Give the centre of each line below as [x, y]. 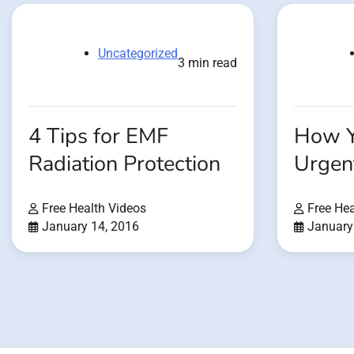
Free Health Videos [94, 209]
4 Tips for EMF [98, 137]
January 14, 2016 [90, 227]
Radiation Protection [124, 164]
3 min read [207, 63]
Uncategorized [138, 54]
